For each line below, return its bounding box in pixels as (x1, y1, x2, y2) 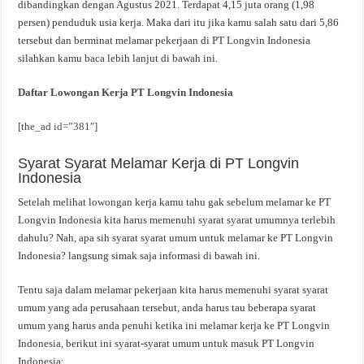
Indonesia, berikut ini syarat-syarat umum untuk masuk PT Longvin (18, 336, 315, 349)
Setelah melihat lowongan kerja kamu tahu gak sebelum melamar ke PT (18, 195, 331, 208)
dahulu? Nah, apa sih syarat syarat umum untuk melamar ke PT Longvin (18, 231, 334, 244)
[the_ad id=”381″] (18, 119, 98, 132)
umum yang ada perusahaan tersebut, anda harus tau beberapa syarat (18, 301, 317, 314)
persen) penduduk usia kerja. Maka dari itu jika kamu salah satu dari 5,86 (18, 15, 340, 28)
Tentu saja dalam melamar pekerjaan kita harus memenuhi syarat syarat (18, 283, 329, 296)
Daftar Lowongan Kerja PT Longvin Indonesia (18, 85, 234, 98)
